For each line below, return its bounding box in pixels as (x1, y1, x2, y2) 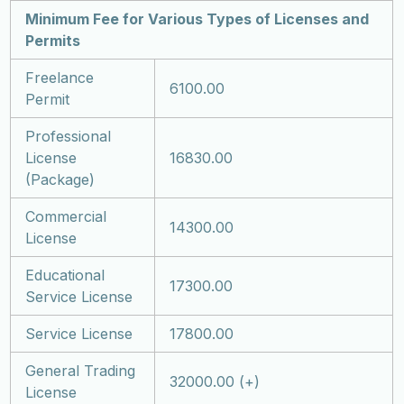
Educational (25, 265, 106, 284)
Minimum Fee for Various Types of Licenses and (25, 9, 370, 28)
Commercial (25, 207, 107, 225)
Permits (25, 31, 81, 50)
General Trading (25, 361, 136, 380)
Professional (25, 126, 112, 145)
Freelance (25, 68, 95, 87)
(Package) (25, 170, 96, 188)
